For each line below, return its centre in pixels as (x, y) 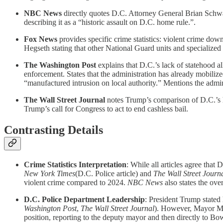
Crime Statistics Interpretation (75, 164)
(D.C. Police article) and (114, 173)
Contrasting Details (54, 130)
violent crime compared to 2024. (76, 182)
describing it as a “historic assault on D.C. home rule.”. (110, 22)
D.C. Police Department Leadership (84, 199)
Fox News (41, 39)
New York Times (50, 173)
